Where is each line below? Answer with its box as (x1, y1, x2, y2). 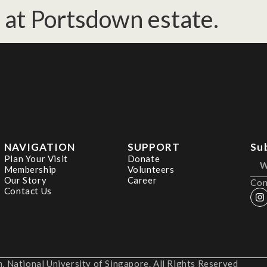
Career (127, 175, 157, 185)
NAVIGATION (4, 141, 76, 153)
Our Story (4, 175, 47, 185)
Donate (127, 153, 160, 164)
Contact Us (4, 185, 52, 196)
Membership (4, 164, 57, 175)
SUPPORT (127, 141, 180, 153)
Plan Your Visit (4, 153, 68, 164)
